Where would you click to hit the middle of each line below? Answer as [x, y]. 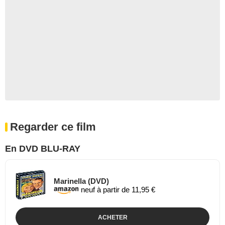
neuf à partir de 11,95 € [117, 189]
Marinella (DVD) [81, 181]
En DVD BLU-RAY [43, 149]
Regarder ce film [53, 127]
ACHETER [113, 217]
